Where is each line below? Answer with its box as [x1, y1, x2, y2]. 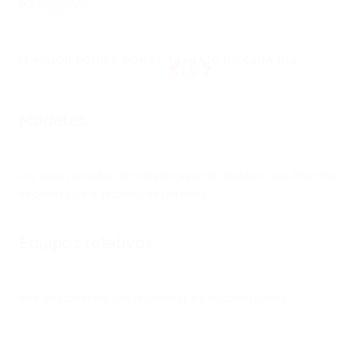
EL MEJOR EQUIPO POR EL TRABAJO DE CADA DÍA [18, 54, 298, 66]
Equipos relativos [18, 233, 153, 253]
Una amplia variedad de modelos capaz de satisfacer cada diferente [18, 170, 336, 182]
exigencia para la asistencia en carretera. [18, 188, 208, 200]
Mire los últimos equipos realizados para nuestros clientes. [18, 292, 288, 304]
